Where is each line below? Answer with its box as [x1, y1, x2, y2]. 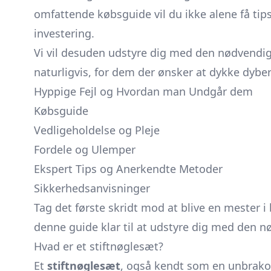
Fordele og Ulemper [34, 142, 135, 157]
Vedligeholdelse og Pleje [34, 123, 160, 137]
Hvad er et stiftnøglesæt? [34, 239, 163, 253]
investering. [34, 26, 94, 41]
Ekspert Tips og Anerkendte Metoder [34, 162, 223, 176]
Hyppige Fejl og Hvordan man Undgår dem [34, 84, 253, 99]
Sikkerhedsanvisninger [34, 181, 150, 195]
